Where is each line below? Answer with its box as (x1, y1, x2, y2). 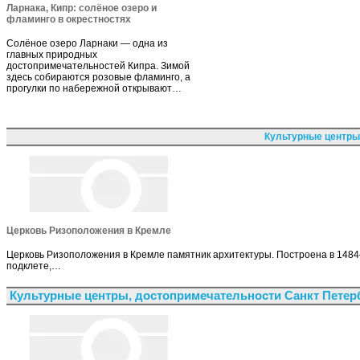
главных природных (6, 48, 97, 60)
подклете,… (6, 260, 61, 272)
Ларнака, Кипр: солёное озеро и (6, 2, 157, 14)
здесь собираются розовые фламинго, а (6, 71, 190, 83)
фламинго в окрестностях (6, 13, 131, 25)
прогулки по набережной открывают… (6, 82, 182, 94)
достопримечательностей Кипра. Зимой (6, 59, 190, 72)
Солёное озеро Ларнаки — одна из (6, 37, 168, 49)
